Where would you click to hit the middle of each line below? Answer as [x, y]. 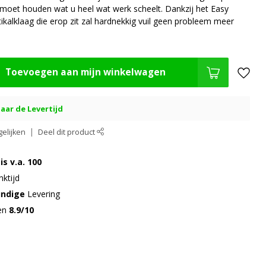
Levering [44, 194]
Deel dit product [68, 132]
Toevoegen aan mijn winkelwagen [86, 72]
